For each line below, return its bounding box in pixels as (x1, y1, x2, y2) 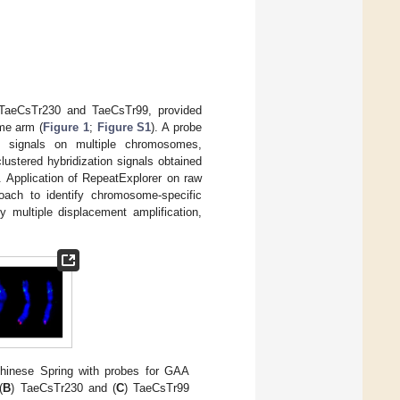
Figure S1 (96, 120, 152, 134)
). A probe (151, 120, 203, 134)
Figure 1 (43, 120, 89, 134)
